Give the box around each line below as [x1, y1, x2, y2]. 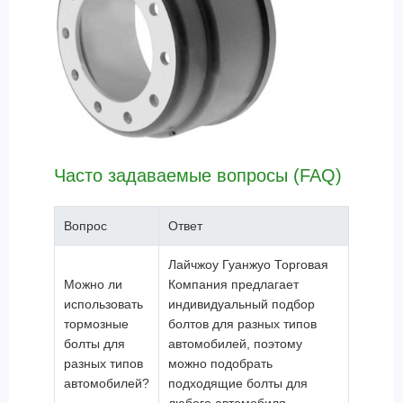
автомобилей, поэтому [168, 336, 302, 351]
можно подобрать [168, 356, 273, 371]
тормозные [64, 317, 129, 331]
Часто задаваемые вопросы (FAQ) [54, 166, 342, 185]
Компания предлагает [168, 277, 299, 291]
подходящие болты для [168, 376, 308, 390]
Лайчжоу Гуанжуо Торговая [168, 257, 328, 272]
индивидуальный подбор [168, 297, 315, 311]
